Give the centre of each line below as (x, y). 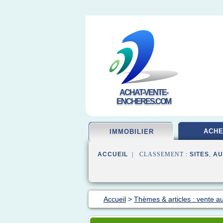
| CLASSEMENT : (159, 154)
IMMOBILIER (131, 132)
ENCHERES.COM (143, 101)
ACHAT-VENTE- (143, 92)
